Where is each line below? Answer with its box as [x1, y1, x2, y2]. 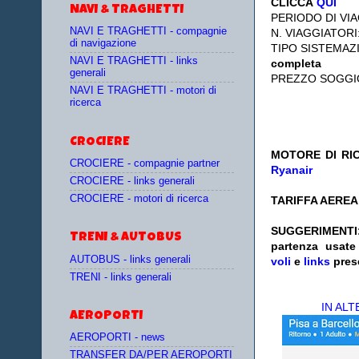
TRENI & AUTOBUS [70, 232, 182, 245]
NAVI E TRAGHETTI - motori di [70, 85, 216, 97]
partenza [271, 240, 318, 253]
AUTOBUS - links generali [70, 253, 191, 265]
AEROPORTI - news [70, 332, 165, 344]
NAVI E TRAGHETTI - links [70, 55, 198, 67]
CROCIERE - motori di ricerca [70, 193, 208, 205]
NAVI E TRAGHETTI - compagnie [70, 25, 227, 37]
